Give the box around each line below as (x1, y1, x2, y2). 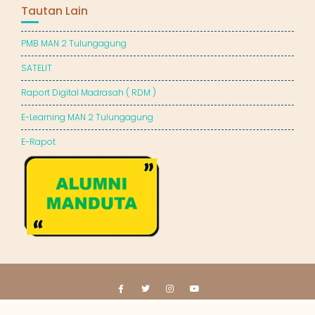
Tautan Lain (21, 3, 88, 19)
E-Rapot (21, 136, 56, 148)
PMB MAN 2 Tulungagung (21, 37, 127, 49)
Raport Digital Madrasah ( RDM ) (21, 86, 156, 98)
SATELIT (21, 62, 52, 74)
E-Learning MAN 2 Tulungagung (21, 111, 153, 123)
